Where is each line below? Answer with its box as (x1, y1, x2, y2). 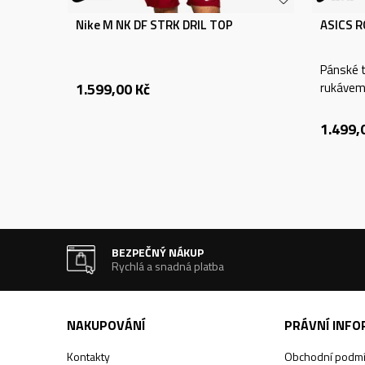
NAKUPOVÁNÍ (67, 315, 145, 335)
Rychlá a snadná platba (112, 257, 225, 275)
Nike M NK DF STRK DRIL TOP (76, 15, 233, 34)
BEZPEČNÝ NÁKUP (112, 244, 204, 261)
